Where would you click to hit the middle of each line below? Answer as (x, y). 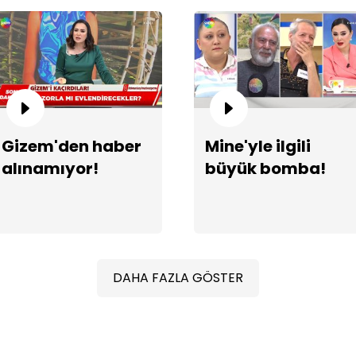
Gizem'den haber (72, 146)
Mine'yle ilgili (258, 146)
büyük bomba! (265, 168)
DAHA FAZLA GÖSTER (178, 277)
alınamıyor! (50, 168)
